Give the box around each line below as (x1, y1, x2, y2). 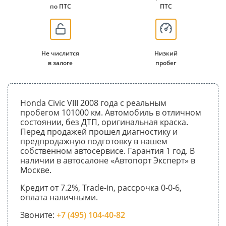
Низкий (154, 48, 178, 58)
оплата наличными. (20, 191, 98, 203)
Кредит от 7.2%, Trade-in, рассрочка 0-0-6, (20, 182, 182, 193)
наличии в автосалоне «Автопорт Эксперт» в (20, 154, 195, 166)
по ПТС (49, 2, 71, 11)
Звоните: (20, 209, 56, 220)
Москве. (20, 164, 51, 176)
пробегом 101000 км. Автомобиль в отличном (20, 106, 201, 118)
